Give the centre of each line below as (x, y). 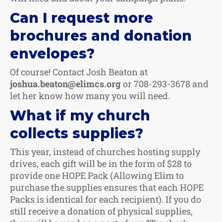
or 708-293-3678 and (165, 83)
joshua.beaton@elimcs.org (65, 83)
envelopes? (52, 53)
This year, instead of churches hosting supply (105, 151)
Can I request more (82, 18)
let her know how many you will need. (90, 95)
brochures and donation (101, 35)
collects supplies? (77, 133)
